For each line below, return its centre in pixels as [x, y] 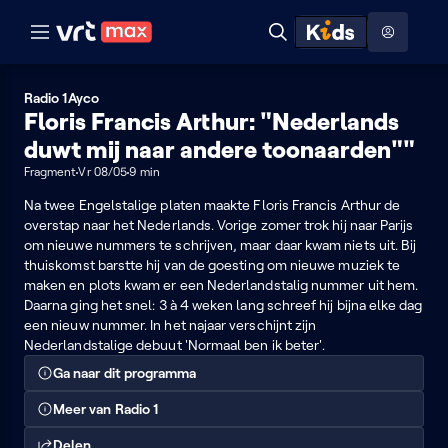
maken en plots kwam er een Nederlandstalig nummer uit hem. [221, 285]
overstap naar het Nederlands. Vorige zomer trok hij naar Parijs [219, 225]
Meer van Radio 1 [106, 409]
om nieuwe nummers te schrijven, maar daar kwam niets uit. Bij [220, 245]
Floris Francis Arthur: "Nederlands [211, 121]
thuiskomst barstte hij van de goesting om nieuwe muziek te [212, 265]
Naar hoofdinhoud [94, 18]
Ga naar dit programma [125, 373]
